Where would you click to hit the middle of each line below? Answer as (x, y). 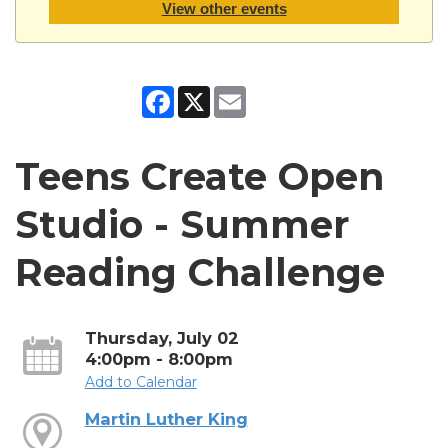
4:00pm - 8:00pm (158, 358)
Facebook (208, 93)
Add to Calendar (140, 381)
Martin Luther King (166, 418)
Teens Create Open (199, 176)
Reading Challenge (200, 272)
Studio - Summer (182, 224)
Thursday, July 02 (161, 337)
